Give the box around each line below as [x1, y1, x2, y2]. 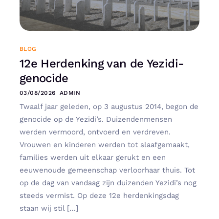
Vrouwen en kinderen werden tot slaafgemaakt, [20, 140, 190, 149]
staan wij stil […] [20, 203, 78, 213]
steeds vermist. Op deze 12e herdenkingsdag [20, 191, 179, 200]
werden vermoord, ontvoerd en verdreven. [20, 127, 171, 136]
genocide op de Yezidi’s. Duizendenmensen [20, 114, 172, 124]
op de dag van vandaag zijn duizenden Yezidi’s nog [20, 178, 197, 187]
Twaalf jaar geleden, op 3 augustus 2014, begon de [20, 102, 198, 111]
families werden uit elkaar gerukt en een [20, 153, 166, 162]
